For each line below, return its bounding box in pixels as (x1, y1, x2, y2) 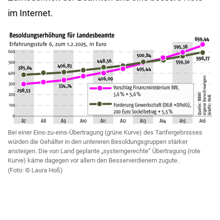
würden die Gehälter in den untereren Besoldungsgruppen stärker (8, 137, 188, 145)
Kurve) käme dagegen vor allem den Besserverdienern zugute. (8, 156, 179, 164)
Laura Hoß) (31, 166, 63, 174)
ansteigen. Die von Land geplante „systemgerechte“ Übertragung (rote (8, 147, 200, 155)
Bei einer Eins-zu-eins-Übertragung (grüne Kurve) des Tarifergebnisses (8, 128, 202, 136)
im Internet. (8, 8, 53, 19)
